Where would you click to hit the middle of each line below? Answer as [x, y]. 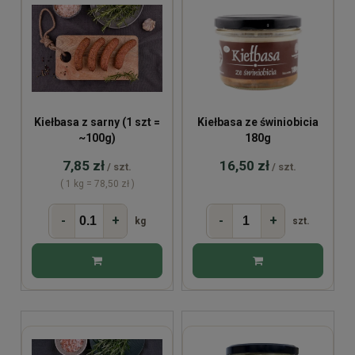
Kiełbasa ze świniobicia [258, 122]
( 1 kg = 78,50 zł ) [97, 183]
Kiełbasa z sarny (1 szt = [97, 122]
